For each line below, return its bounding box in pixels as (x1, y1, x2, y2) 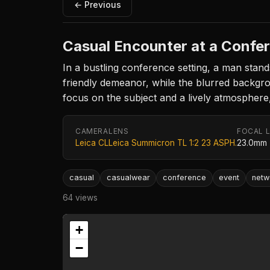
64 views (63, 192, 98, 202)
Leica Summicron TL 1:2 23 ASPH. (108, 138, 237, 148)
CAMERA (75, 127, 108, 136)
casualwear (106, 173, 150, 183)
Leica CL (75, 138, 108, 148)
